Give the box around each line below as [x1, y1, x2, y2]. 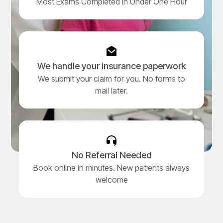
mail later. [95, 86, 128, 96]
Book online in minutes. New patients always [33, 163, 190, 173]
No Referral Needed [71, 150, 152, 160]
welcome [95, 175, 128, 185]
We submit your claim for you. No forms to [38, 74, 185, 84]
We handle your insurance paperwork [37, 61, 186, 71]
